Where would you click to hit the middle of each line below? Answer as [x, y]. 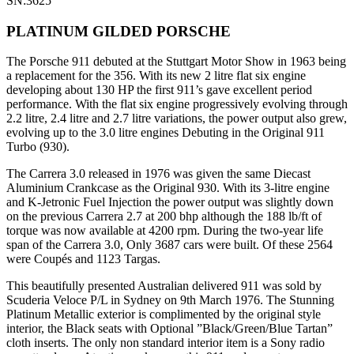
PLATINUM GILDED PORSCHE [119, 31]
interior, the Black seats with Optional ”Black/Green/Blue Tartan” [169, 329]
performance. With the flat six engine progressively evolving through [177, 104]
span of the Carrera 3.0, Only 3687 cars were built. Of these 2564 [169, 245]
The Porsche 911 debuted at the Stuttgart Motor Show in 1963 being [176, 62]
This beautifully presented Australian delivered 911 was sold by [164, 286]
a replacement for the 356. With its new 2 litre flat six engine [156, 76]
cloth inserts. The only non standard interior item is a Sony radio [166, 343]
